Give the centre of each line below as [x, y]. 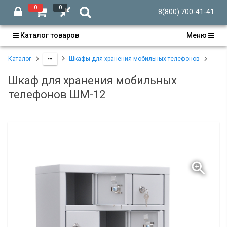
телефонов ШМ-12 [57, 94]
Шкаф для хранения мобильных [92, 80]
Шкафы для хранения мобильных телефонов [134, 59]
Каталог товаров [49, 36]
